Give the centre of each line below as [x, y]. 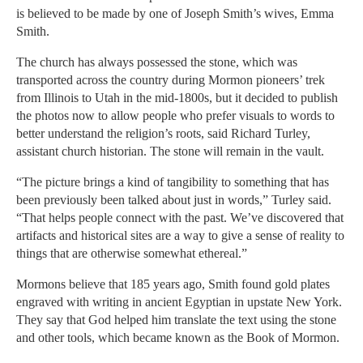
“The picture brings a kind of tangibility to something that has [173, 182]
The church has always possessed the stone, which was [157, 62]
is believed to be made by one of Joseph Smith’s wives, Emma [175, 14]
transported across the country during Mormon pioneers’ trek [171, 80]
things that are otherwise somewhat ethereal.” [132, 254]
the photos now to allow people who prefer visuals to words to [175, 116]
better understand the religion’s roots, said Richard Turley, [163, 134]
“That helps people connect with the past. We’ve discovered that [180, 218]
